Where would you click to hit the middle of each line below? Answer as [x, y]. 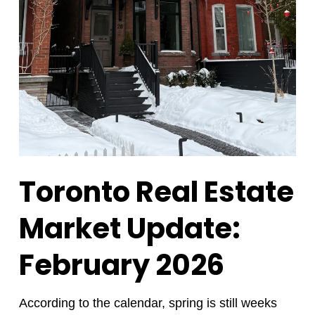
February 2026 [121, 265]
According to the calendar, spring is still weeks [148, 303]
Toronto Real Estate [156, 192]
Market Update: [129, 228]
